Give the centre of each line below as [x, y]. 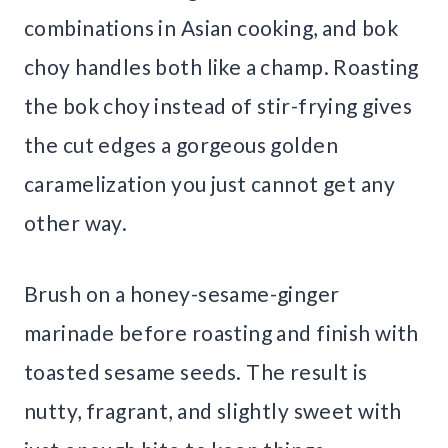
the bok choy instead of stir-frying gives [218, 105]
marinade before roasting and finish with [221, 332]
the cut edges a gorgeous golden [181, 144]
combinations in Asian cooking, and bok [211, 27]
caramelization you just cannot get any [209, 183]
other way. [76, 222]
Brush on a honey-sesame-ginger [182, 293]
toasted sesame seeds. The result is [196, 371]
